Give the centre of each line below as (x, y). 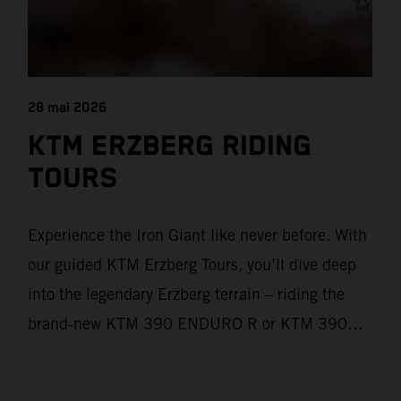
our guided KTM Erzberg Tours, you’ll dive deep (192, 265)
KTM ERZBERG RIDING (170, 146)
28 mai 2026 (68, 107)
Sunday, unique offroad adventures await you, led (200, 383)
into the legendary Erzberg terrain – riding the (187, 294)
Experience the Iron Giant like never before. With (198, 235)
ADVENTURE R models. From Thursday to (175, 354)
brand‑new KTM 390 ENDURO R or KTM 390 (188, 324)
